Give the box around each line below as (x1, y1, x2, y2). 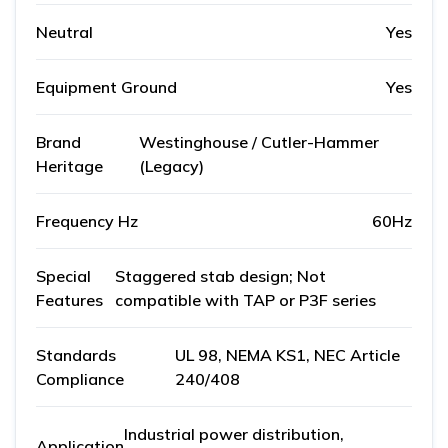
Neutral (36, 22, 93, 43)
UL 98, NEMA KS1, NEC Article (174, 345, 400, 366)
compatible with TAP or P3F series (114, 290, 376, 311)
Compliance (36, 369, 124, 390)
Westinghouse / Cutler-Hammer (138, 132, 379, 153)
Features (36, 290, 103, 311)
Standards (36, 345, 116, 366)
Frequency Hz (36, 211, 138, 232)
